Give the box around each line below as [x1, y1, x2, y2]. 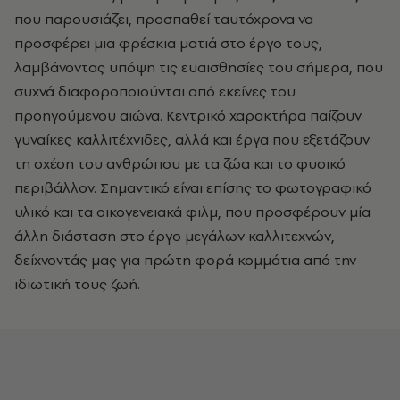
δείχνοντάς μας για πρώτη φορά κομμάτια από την [14, 250, 356, 270]
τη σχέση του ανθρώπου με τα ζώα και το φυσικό [14, 154, 346, 173]
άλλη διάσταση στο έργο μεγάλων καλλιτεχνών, [14, 226, 335, 246]
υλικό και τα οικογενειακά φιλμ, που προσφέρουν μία [14, 202, 371, 221]
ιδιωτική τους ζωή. [14, 274, 140, 294]
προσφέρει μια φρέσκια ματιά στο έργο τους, [14, 33, 322, 53]
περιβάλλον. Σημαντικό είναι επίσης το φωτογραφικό [14, 178, 371, 197]
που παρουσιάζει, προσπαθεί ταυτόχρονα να [14, 9, 313, 29]
